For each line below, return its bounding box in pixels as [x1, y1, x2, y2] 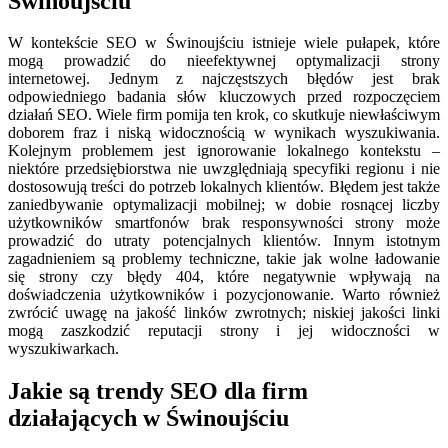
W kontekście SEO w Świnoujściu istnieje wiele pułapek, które [8, 34, 440, 52]
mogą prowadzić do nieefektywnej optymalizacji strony [8, 52, 440, 70]
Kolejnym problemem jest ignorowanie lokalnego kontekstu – [8, 142, 440, 160]
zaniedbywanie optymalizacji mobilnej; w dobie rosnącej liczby [8, 196, 440, 214]
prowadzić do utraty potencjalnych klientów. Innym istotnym [8, 232, 440, 250]
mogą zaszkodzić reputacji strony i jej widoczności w [8, 322, 440, 340]
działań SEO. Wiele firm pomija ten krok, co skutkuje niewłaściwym [8, 106, 440, 124]
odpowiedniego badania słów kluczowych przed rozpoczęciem [8, 88, 440, 106]
